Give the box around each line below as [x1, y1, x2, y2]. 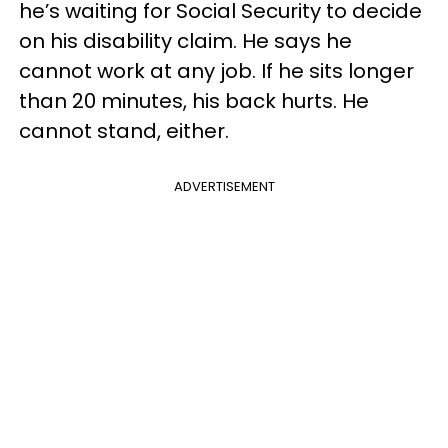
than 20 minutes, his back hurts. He [19, 87, 369, 115]
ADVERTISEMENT [173, 177, 275, 196]
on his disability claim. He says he [19, 27, 352, 55]
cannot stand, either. [19, 117, 229, 145]
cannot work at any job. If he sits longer [19, 57, 414, 85]
